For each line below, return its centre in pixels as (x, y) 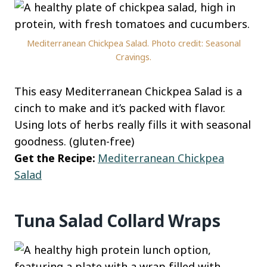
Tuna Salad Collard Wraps (117, 221)
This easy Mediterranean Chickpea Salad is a (128, 91)
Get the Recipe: (56, 158)
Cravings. (133, 57)
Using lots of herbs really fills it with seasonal (133, 125)
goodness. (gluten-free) (74, 142)
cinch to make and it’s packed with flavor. (120, 108)
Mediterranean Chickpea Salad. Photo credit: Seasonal (133, 44)
